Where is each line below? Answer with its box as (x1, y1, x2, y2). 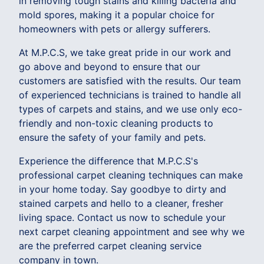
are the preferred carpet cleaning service (19, 239, 202, 252)
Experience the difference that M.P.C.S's (19, 154, 198, 167)
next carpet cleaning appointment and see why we (19, 225, 245, 237)
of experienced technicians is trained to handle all (19, 88, 241, 101)
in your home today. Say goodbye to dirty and (19, 183, 226, 195)
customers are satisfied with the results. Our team (19, 74, 241, 87)
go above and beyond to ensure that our (19, 60, 200, 72)
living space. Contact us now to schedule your (19, 211, 226, 223)
